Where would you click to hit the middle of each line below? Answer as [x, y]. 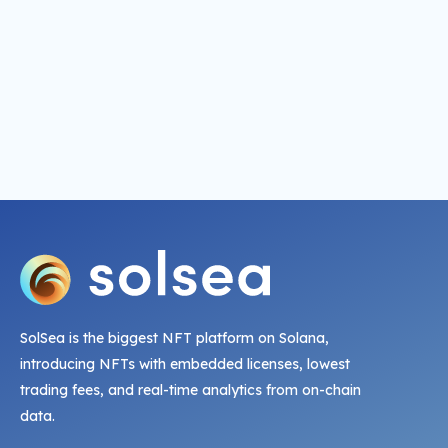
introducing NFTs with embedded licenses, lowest [185, 363]
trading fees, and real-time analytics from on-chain [190, 389]
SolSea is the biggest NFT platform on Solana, [174, 337]
